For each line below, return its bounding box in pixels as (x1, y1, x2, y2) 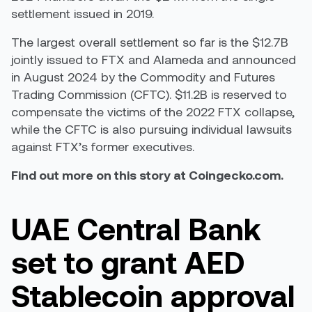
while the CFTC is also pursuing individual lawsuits (11, 121, 292, 136)
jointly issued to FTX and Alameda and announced (11, 52, 296, 67)
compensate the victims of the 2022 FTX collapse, (11, 104, 295, 119)
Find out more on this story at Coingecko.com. (11, 167, 286, 182)
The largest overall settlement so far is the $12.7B (11, 34, 288, 49)
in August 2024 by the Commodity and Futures (11, 69, 275, 84)
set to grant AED (11, 243, 244, 280)
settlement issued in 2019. (11, 6, 154, 21)
